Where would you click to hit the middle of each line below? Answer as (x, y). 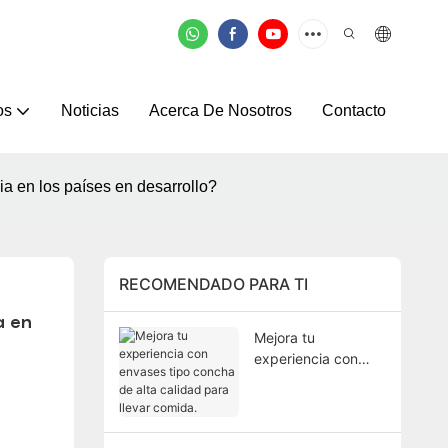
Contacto (353, 110)
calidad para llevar (314, 421)
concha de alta (302, 400)
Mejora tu (284, 337)
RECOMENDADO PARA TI (213, 284)
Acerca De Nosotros (220, 110)
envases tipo (295, 379)
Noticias (89, 110)
